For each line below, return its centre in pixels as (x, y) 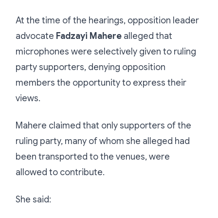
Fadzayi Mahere (89, 36)
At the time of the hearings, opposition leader (107, 20)
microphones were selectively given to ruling (106, 51)
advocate (36, 36)
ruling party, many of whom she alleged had (103, 141)
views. (28, 98)
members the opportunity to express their (101, 82)
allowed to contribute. (60, 172)
